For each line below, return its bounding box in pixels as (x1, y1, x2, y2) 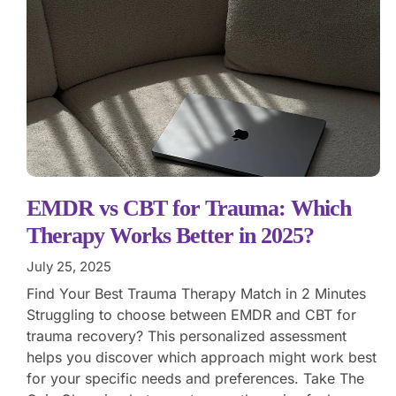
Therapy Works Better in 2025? (27, 222, 314, 248)
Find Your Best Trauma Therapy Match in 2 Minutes (27, 284, 366, 302)
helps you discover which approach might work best (27, 347, 377, 366)
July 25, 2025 (27, 257, 111, 275)
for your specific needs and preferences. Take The (27, 369, 364, 387)
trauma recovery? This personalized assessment (27, 326, 346, 345)
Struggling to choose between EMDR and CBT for (27, 305, 356, 324)
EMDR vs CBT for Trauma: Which (27, 194, 351, 221)
